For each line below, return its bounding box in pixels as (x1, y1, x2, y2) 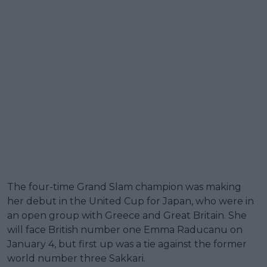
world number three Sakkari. (7, 252, 145, 264)
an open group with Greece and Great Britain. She (7, 209, 247, 221)
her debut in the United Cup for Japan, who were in (7, 195, 254, 207)
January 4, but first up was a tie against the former (7, 238, 247, 250)
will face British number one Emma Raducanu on (7, 223, 243, 235)
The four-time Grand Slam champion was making (7, 181, 241, 193)
